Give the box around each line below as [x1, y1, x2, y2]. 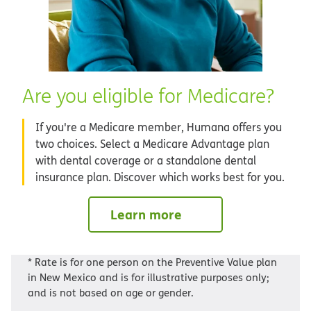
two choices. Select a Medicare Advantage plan [35, 136, 269, 152]
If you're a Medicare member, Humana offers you [35, 119, 282, 135]
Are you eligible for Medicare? [22, 83, 274, 109]
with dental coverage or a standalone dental [35, 153, 256, 169]
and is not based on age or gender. [28, 285, 194, 301]
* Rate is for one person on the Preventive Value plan [28, 255, 277, 270]
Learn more [110, 205, 182, 224]
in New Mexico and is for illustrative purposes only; [28, 270, 269, 285]
